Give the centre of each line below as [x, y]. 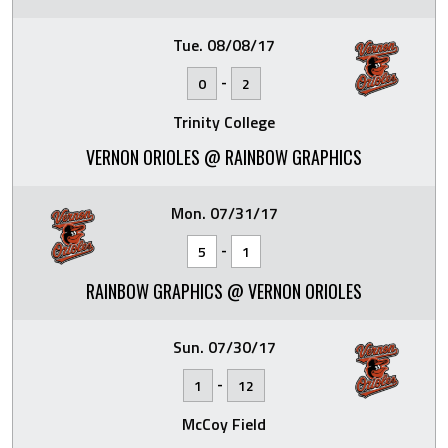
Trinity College [224, 122]
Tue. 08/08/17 [224, 45]
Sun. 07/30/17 [224, 347]
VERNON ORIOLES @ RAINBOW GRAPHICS [224, 157]
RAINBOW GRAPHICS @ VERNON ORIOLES [224, 291]
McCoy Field [224, 424]
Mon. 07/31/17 [224, 213]
